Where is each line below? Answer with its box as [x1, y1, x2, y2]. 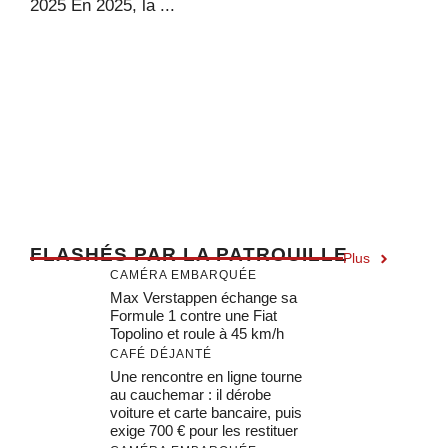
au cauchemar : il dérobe [110, 386, 271, 403]
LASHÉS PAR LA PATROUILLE [43, 244, 348, 265]
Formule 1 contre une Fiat [110, 307, 277, 324]
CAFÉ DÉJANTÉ [110, 347, 212, 361]
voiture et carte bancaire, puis [110, 404, 302, 421]
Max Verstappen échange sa [110, 289, 297, 306]
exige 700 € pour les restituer [110, 422, 298, 439]
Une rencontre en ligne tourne [110, 368, 302, 385]
